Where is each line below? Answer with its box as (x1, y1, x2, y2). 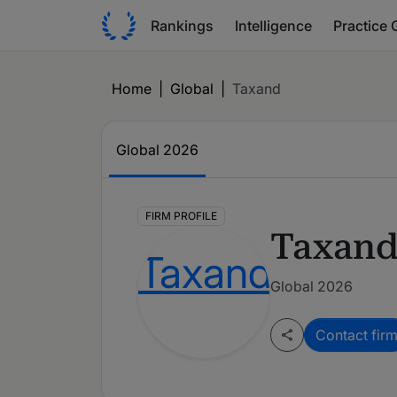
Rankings (151, 16, 214, 35)
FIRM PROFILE (144, 209, 217, 223)
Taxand (232, 80, 281, 97)
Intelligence (235, 16, 312, 35)
